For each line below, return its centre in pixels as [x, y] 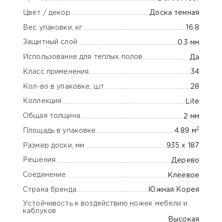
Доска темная [174, 13]
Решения [39, 160]
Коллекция [42, 101]
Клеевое [183, 175]
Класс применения [56, 72]
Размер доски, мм [54, 145]
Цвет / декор [47, 13]
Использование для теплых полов [83, 57]
